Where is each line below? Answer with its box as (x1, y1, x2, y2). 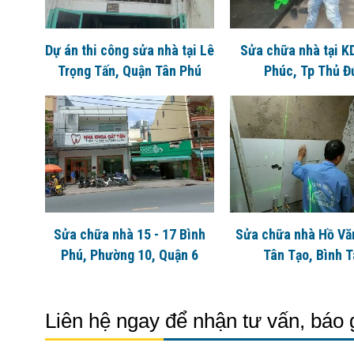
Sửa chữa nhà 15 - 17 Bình (54, 225, 206, 243)
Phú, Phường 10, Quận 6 (61, 246, 199, 263)
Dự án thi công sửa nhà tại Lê (45, 41, 215, 58)
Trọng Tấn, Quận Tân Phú (58, 62, 202, 79)
